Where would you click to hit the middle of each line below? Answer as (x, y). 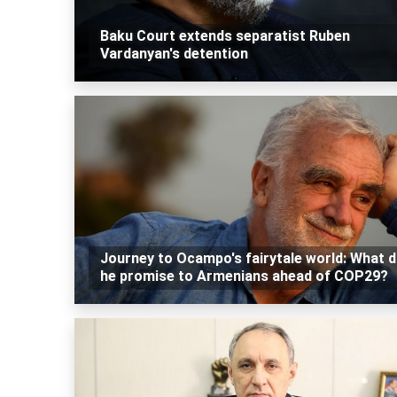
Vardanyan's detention (174, 54)
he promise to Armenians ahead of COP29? (244, 276)
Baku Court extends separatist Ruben (225, 36)
